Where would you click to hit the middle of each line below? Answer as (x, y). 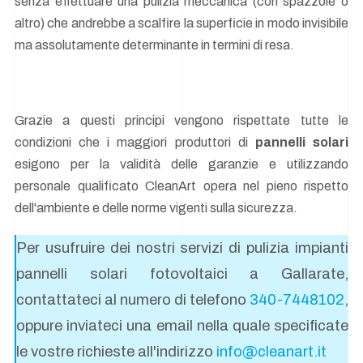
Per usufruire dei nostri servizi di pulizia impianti (182, 248)
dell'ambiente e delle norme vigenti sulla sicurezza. (156, 208)
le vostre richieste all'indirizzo (116, 351)
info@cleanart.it (271, 351)
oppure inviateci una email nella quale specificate (182, 325)
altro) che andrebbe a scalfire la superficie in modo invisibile (181, 23)
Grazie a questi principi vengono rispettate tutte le (181, 121)
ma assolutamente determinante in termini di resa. (154, 45)
